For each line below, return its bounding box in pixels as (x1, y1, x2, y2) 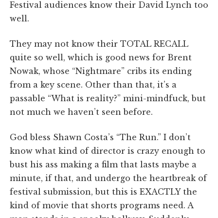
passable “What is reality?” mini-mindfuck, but (10, 93, 206, 103)
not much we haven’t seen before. (10, 107, 153, 117)
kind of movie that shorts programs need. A (10, 200, 193, 210)
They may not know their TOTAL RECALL (10, 38, 188, 49)
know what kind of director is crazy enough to (10, 145, 205, 156)
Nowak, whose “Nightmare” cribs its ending (10, 66, 192, 76)
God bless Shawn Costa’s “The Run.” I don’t (10, 132, 191, 142)
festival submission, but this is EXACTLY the (10, 186, 197, 197)
